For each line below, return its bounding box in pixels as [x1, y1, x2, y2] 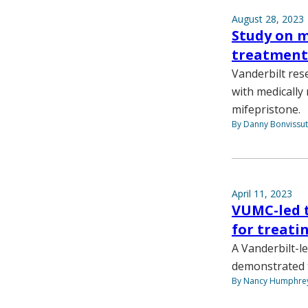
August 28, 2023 [232, 12, 304, 25]
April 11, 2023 [232, 186, 292, 200]
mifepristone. [232, 101, 300, 117]
